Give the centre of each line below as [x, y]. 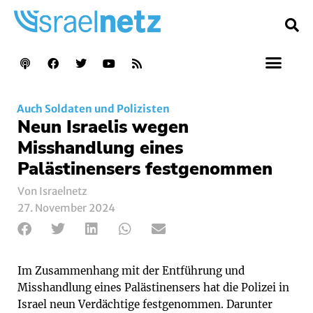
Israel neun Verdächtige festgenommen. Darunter [145, 304]
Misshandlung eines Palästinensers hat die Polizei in [153, 287]
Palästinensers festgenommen [145, 169]
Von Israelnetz [52, 191]
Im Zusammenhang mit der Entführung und [131, 270]
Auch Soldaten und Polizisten [93, 108]
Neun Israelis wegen [103, 127]
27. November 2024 [66, 208]
